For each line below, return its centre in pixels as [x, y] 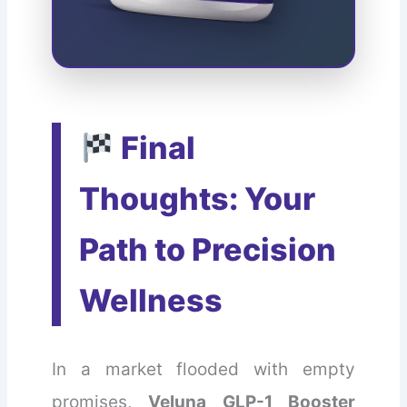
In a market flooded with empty [203, 370]
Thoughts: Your [198, 199]
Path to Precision [208, 250]
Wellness [151, 301]
